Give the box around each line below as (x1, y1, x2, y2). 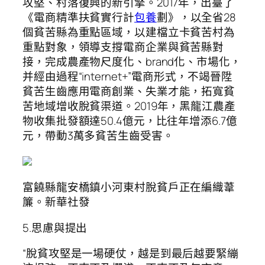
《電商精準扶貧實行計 (22, 9, 134, 25)
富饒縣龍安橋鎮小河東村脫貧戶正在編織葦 (22, 179, 235, 195)
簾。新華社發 (22, 194, 90, 210)
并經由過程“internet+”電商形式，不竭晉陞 (22, 69, 232, 85)
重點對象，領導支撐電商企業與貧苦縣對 (22, 39, 224, 55)
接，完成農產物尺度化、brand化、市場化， (22, 54, 241, 70)
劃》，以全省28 (156, 9, 237, 25)
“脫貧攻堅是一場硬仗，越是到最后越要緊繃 (22, 245, 238, 261)
